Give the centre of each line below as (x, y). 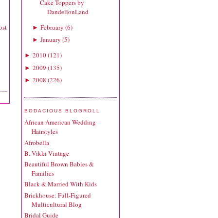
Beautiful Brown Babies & (59, 164)
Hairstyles (45, 132)
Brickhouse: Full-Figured (58, 195)
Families (43, 173)
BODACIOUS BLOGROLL (63, 110)
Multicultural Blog (57, 204)
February (52, 27)
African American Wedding (60, 122)
